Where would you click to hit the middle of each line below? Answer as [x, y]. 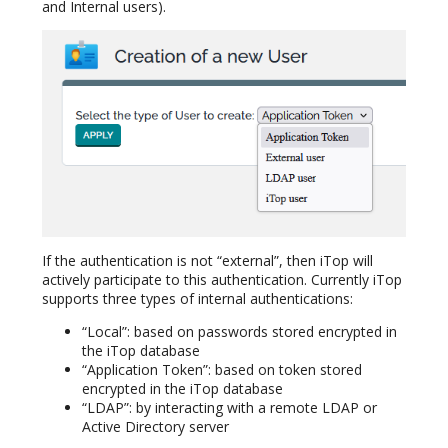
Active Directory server [155, 426]
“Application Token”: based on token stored [222, 369]
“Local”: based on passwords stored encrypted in [239, 331]
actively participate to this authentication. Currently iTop [222, 279]
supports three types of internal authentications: [197, 298]
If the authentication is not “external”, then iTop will [207, 260]
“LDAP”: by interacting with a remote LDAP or [229, 407]
